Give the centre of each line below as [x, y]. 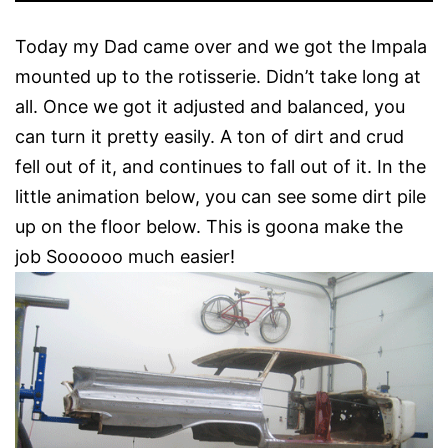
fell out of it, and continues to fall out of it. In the [220, 166]
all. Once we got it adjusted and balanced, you [210, 106]
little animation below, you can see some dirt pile [220, 196]
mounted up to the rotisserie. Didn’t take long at [218, 76]
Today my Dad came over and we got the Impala [221, 46]
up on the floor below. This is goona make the [209, 226]
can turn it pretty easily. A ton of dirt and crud [209, 136]
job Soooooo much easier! [125, 256]
